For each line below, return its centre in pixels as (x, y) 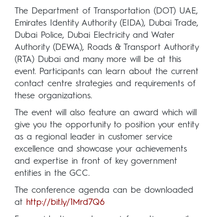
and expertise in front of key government (96, 161)
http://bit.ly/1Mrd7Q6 (65, 202)
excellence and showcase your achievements (101, 149)
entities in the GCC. (52, 173)
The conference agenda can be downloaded (104, 190)
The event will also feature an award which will (106, 113)
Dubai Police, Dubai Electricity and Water (94, 35)
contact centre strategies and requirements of (105, 84)
